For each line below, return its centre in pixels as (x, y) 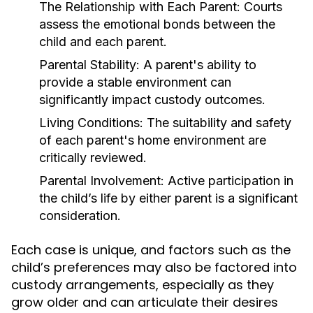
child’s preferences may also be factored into (154, 267)
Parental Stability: (89, 65)
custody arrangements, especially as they (143, 285)
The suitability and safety (217, 123)
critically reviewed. (93, 158)
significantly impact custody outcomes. (152, 100)
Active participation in (229, 181)
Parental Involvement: (102, 181)
